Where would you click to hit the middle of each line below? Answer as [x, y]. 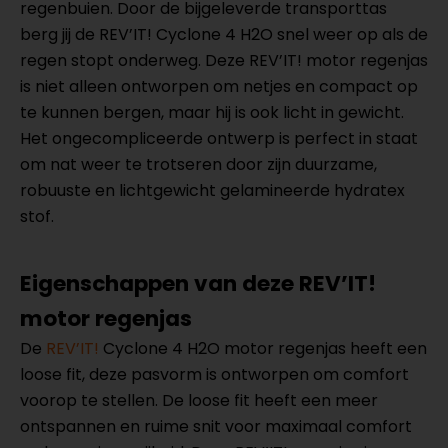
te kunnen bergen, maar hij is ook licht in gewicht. [212, 112]
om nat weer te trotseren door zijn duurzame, [198, 164]
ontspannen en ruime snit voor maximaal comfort [216, 426]
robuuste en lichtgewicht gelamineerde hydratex [212, 190]
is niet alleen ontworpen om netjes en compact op [219, 86]
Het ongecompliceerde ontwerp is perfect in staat [219, 138]
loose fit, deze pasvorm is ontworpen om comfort [214, 374]
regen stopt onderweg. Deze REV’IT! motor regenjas [224, 60]
